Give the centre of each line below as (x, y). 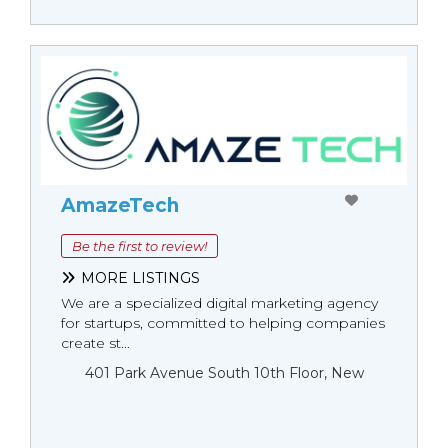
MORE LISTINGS (140, 277)
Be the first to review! (139, 245)
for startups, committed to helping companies (223, 322)
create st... (95, 342)
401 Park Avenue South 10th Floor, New (224, 372)
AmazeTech (120, 205)
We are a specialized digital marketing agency (219, 302)
